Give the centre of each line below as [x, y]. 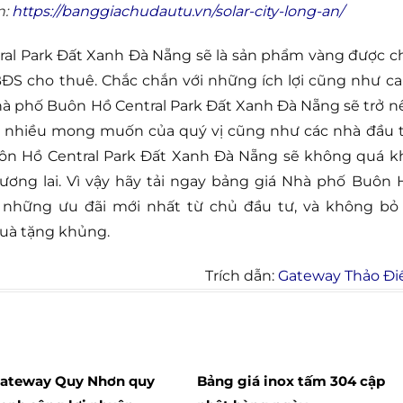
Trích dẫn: [241, 275]
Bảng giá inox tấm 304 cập [291, 381]
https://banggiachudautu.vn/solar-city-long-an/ [178, 12]
